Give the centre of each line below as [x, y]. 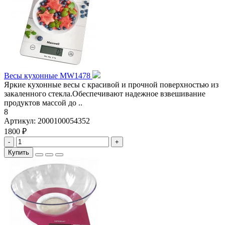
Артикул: [21, 121]
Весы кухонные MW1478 [48, 76]
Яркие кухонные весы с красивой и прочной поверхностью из [111, 85]
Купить [19, 153]
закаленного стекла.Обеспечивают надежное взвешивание [105, 94]
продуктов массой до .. [43, 103]
